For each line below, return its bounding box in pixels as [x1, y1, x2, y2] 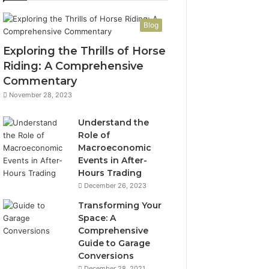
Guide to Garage [78, 238, 151, 249]
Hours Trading [78, 168, 142, 178]
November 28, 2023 [9, 91, 73, 99]
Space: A [78, 213, 116, 223]
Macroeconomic [78, 142, 152, 153]
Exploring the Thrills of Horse [3, 44, 166, 58]
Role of [78, 130, 110, 141]
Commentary [3, 74, 77, 88]
